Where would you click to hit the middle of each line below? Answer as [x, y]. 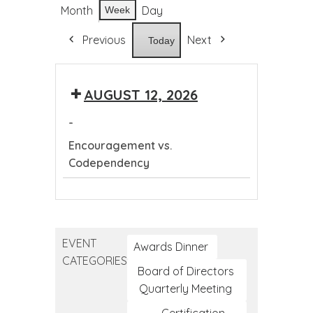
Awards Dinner [171, 247]
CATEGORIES [95, 261]
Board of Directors [185, 271]
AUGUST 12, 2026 [141, 95]
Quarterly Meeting [185, 289]
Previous [104, 40]
